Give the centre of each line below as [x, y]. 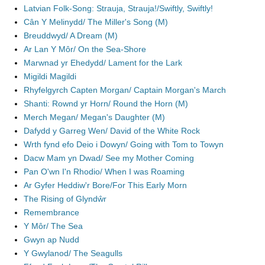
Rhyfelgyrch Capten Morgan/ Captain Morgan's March [125, 90]
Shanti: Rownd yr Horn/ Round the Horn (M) [106, 104]
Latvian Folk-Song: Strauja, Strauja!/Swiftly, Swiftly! [118, 8]
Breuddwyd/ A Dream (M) [71, 35]
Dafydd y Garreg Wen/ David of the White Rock [112, 131]
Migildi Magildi [50, 76]
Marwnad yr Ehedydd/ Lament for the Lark [103, 63]
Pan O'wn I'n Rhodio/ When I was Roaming [104, 172]
